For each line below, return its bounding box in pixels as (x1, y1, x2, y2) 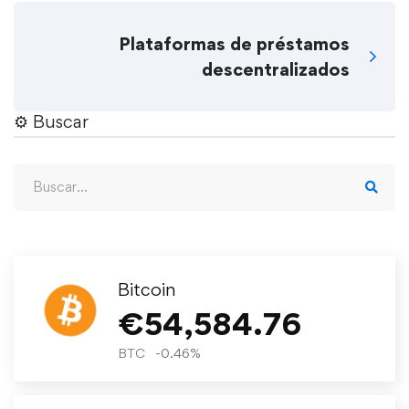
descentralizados (202, 58, 350, 80)
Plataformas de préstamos (119, 32, 350, 55)
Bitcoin (117, 278, 176, 300)
